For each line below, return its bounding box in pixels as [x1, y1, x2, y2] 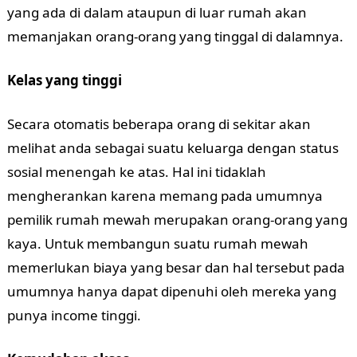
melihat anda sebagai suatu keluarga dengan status [6, 139, 339, 157]
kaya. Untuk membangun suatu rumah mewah [6, 234, 308, 253]
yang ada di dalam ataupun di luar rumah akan [6, 3, 307, 22]
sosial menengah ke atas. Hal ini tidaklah [6, 163, 266, 181]
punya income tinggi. [6, 306, 141, 324]
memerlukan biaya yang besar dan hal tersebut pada [6, 258, 345, 277]
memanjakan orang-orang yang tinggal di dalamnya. [6, 27, 343, 45]
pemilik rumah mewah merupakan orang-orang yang [6, 210, 347, 229]
